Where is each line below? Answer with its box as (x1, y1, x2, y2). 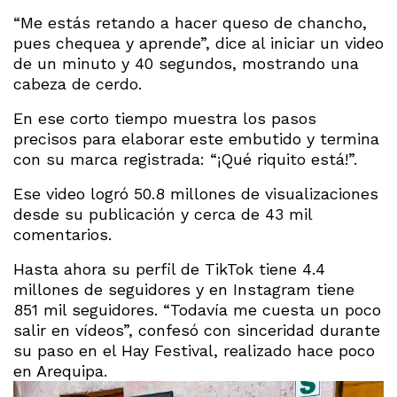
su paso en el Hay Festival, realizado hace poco (13, 340, 375, 360)
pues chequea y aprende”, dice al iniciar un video (13, 33, 384, 52)
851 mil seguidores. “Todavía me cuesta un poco (13, 300, 381, 319)
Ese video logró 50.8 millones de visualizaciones (13, 183, 378, 203)
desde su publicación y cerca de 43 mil (13, 204, 312, 223)
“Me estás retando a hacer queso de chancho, (13, 12, 367, 32)
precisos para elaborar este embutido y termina (13, 128, 379, 148)
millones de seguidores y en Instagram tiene (13, 279, 354, 299)
